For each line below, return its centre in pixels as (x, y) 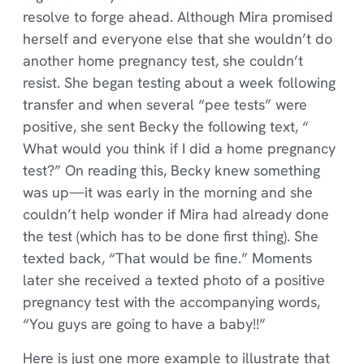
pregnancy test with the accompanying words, (171, 302)
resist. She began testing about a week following (179, 83)
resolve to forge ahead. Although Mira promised (178, 17)
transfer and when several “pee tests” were (165, 105)
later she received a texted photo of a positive (173, 280)
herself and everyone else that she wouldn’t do (177, 39)
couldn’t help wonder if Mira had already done (175, 214)
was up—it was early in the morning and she (167, 193)
